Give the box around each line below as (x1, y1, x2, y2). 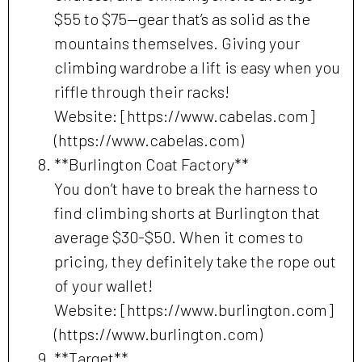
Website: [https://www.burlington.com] (54, 300, 334, 320)
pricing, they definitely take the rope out (54, 251, 336, 271)
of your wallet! (54, 276, 153, 296)
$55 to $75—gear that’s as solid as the (54, 9, 310, 29)
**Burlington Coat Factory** (54, 154, 249, 175)
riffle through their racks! (54, 82, 229, 102)
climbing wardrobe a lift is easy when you (54, 57, 340, 78)
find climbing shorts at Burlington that (54, 203, 320, 223)
